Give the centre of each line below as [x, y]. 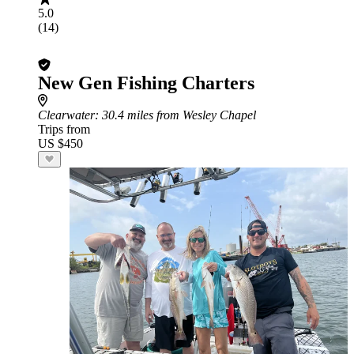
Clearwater [66, 115]
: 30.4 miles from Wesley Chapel [175, 115]
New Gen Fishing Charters [146, 83]
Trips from [64, 129]
